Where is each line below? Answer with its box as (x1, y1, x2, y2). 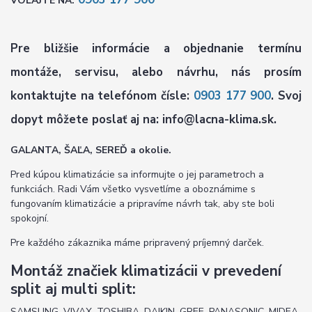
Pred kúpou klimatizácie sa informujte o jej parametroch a (10, 167, 264, 181)
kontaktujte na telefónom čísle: (10, 88, 194, 104)
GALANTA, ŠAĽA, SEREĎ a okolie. (10, 143, 171, 157)
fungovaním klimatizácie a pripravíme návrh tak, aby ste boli (10, 196, 274, 210)
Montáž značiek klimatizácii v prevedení (10, 261, 281, 281)
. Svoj (271, 88, 302, 104)
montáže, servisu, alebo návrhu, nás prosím (10, 64, 302, 81)
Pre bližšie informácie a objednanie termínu (10, 40, 302, 57)
